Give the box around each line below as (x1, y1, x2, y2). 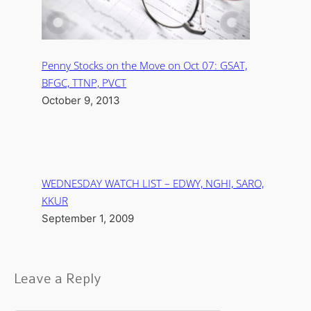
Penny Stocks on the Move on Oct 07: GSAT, (42, 58, 247, 72)
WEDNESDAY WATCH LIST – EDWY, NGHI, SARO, (42, 176, 264, 190)
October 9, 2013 (42, 94, 120, 107)
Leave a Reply (14, 271, 101, 287)
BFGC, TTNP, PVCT (42, 76, 126, 90)
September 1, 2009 (42, 212, 134, 225)
